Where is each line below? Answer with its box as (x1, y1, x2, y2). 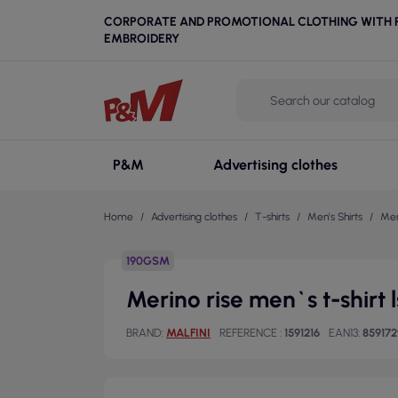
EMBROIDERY (104, 31, 179, 46)
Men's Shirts (307, 211, 362, 223)
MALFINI (166, 326, 211, 339)
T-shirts (255, 211, 290, 223)
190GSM (126, 254, 170, 267)
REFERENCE (219, 326, 280, 339)
